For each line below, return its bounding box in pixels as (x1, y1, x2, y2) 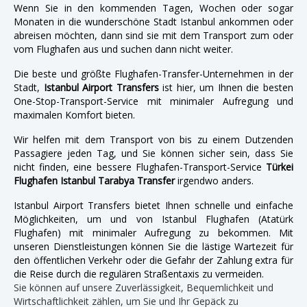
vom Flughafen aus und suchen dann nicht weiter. (14, 42, 233, 56)
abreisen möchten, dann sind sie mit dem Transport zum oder (14, 28, 293, 42)
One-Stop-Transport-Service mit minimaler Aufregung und (14, 94, 293, 108)
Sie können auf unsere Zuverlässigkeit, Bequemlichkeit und (14, 280, 273, 294)
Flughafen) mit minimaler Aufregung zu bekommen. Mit (14, 225, 293, 239)
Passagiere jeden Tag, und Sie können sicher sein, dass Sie (14, 146, 293, 160)
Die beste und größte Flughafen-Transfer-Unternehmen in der (14, 66, 293, 80)
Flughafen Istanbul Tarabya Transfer (14, 173, 175, 187)
